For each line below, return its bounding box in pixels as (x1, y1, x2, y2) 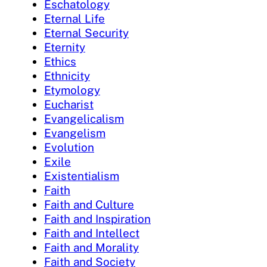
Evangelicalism (44, 111, 124, 125)
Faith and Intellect (44, 226, 139, 240)
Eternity (44, 40, 85, 54)
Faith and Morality (44, 240, 139, 254)
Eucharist (44, 97, 94, 111)
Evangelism (44, 126, 105, 139)
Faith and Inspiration (44, 212, 151, 225)
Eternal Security (44, 26, 129, 39)
